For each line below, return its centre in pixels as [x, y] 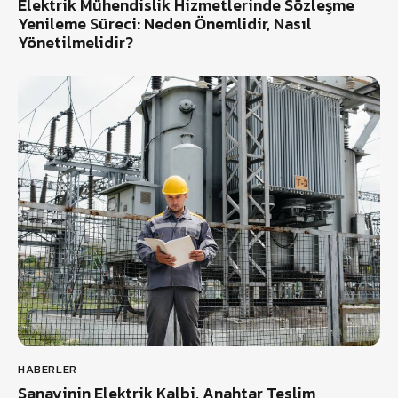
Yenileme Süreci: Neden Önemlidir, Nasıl [165, 23]
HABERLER [48, 370]
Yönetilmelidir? [76, 42]
